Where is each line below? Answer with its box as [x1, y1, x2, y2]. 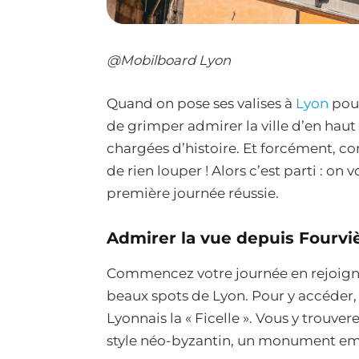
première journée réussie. [107, 184, 279, 201]
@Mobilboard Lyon [107, 52, 231, 69]
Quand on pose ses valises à [107, 95, 296, 111]
